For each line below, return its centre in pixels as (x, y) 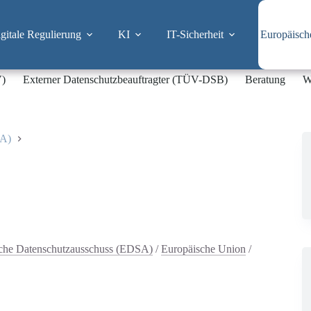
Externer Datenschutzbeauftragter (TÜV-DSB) (125, 79)
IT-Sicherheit (195, 34)
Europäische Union (203, 249)
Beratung (265, 79)
